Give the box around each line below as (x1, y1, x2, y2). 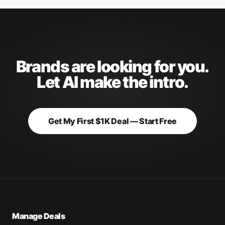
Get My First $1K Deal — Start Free (48, 116, 177, 126)
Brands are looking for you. (16, 57, 209, 76)
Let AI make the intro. (37, 72, 188, 92)
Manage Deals (12, 211, 65, 221)
